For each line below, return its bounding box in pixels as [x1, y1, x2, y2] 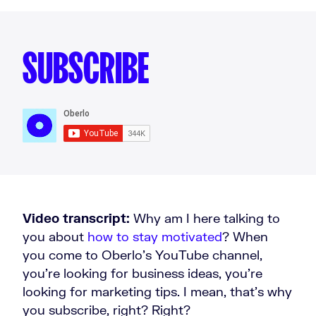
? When [222, 229, 268, 244]
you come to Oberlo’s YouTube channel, [23, 247, 262, 262]
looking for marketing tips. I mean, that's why [23, 284, 292, 299]
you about [23, 229, 87, 244]
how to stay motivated [87, 229, 222, 244]
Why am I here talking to [130, 210, 280, 226]
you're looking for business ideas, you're [23, 265, 262, 281]
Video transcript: [23, 210, 130, 226]
